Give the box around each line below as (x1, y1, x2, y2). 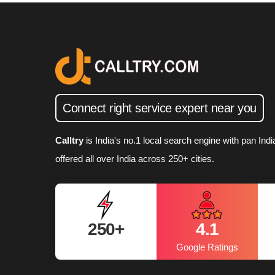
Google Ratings (176, 241, 238, 252)
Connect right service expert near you (63, 101, 257, 115)
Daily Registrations (68, 241, 144, 252)
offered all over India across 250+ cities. (55, 153, 214, 164)
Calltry (55, 134, 86, 145)
